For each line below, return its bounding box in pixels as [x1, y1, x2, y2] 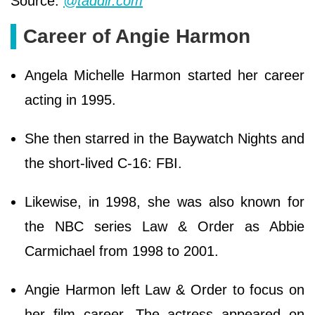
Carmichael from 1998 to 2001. [25, 243, 219, 259]
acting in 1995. [25, 92, 116, 108]
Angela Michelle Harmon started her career [25, 67, 304, 84]
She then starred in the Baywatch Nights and [25, 131, 304, 147]
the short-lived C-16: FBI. [25, 155, 186, 172]
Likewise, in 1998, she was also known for [25, 194, 304, 210]
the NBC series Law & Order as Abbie [25, 219, 304, 235]
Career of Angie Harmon [23, 25, 250, 48]
